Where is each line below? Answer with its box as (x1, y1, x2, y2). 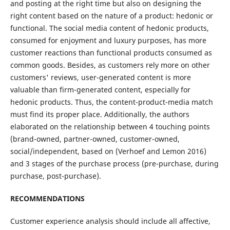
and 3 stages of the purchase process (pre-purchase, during (10, 159, 219, 169)
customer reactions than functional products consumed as (10, 48, 212, 58)
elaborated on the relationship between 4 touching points (10, 122, 210, 132)
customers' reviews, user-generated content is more (10, 72, 191, 83)
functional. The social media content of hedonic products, (10, 23, 209, 33)
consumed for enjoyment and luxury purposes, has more (10, 35, 206, 46)
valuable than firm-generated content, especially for (10, 85, 190, 95)
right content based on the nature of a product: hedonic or (10, 11, 213, 21)
